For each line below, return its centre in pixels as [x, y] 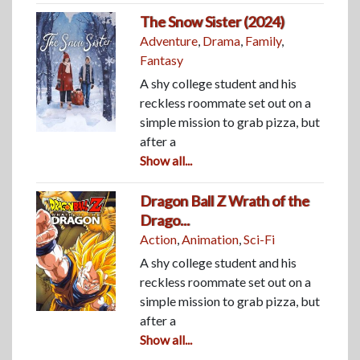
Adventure [169, 40]
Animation [211, 239]
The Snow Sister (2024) [213, 21]
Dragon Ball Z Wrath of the [225, 200]
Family [264, 40]
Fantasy [162, 59]
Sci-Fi [260, 239]
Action [159, 239]
